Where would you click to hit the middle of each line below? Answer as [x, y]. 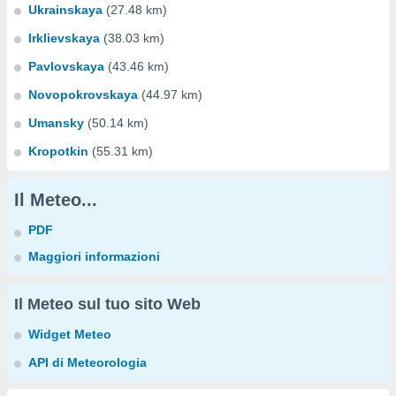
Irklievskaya [64, 38]
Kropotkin [58, 151]
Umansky [56, 123]
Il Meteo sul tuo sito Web [107, 304]
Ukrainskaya [65, 10]
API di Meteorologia [88, 362]
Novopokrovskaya [83, 95]
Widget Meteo [70, 334]
